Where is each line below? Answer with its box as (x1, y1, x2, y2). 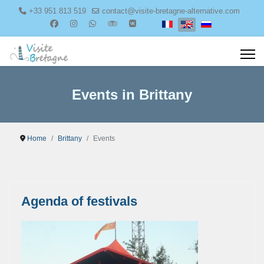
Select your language (161, 18, 240, 28)
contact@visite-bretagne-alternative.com (101, 7, 240, 15)
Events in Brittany (72, 87, 192, 103)
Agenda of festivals (21, 194, 137, 209)
